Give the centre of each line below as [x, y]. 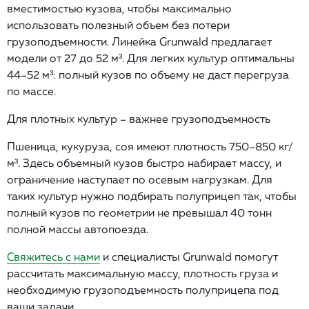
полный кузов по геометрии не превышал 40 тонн [139, 212]
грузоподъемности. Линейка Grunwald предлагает [139, 41]
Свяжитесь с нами [53, 256]
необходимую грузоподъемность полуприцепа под [143, 289]
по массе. [33, 91]
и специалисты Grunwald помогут [189, 256]
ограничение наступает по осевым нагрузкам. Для [140, 179]
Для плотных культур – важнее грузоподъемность [139, 118]
